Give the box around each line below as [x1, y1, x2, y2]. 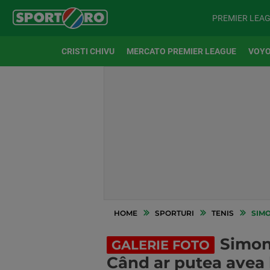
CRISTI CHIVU [61, 46, 115, 56]
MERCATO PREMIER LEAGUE [127, 46, 236, 56]
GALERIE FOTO [111, 237, 210, 253]
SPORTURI [155, 209, 194, 218]
